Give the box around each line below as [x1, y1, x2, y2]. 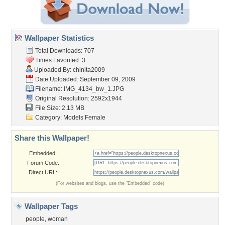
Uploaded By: [33, 66, 73, 73]
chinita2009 [73, 66, 105, 73]
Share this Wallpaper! [15, 134, 89, 142]
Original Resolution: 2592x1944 [34, 95, 122, 102]
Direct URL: [29, 169, 57, 175]
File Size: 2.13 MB [34, 104, 84, 111]
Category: [34, 114, 63, 121]
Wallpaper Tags [23, 202, 78, 210]
